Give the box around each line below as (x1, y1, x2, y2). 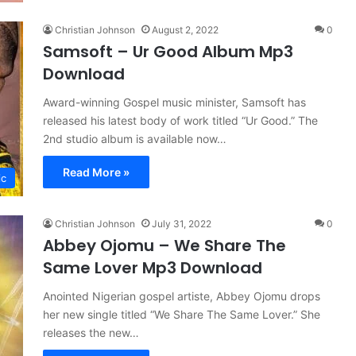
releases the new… (43, 326, 139, 339)
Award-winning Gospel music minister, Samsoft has (43, 95, 306, 109)
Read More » (63, 165, 130, 179)
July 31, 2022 (152, 218, 211, 230)
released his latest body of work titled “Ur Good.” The (43, 114, 318, 127)
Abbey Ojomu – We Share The (43, 234, 286, 257)
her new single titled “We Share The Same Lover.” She (43, 308, 320, 321)
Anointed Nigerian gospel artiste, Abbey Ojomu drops (43, 289, 320, 303)
